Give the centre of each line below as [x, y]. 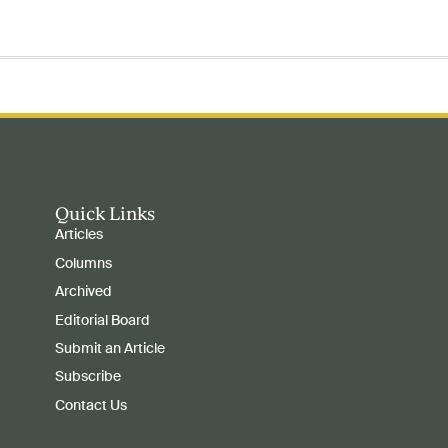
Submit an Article [109, 349]
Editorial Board [102, 320]
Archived [83, 292]
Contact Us [90, 405]
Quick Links [104, 214]
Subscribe [87, 377]
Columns [83, 263]
